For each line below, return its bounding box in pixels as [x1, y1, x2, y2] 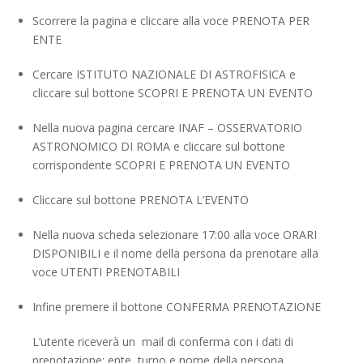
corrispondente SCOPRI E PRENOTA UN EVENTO [32, 156, 290, 173]
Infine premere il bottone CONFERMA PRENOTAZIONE [32, 298, 321, 314]
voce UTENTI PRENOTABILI [32, 263, 180, 280]
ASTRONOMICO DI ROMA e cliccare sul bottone [32, 138, 285, 154]
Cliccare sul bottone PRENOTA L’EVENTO [32, 191, 249, 207]
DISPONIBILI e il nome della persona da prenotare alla [32, 245, 318, 261]
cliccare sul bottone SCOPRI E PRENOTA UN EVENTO [32, 84, 313, 100]
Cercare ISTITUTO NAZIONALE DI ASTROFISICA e [32, 66, 296, 82]
